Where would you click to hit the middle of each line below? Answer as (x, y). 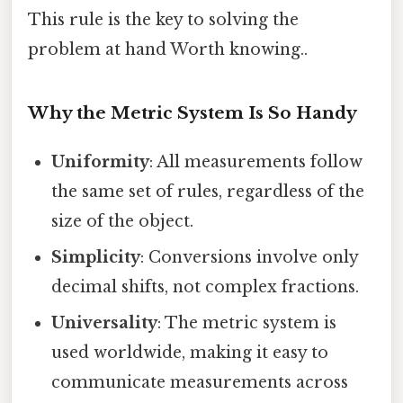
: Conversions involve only (250, 258)
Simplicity (96, 258)
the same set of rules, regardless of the (208, 192)
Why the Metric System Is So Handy (193, 113)
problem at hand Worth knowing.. (168, 50)
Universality (105, 323)
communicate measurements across (200, 383)
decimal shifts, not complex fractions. (206, 287)
